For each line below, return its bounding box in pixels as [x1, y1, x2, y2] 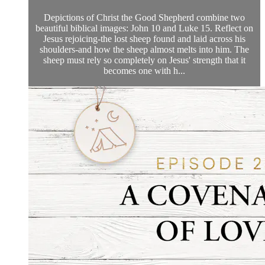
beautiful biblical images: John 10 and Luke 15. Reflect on [35, 22, 253, 33]
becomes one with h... [104, 65, 185, 76]
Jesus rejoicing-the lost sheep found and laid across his [43, 33, 245, 44]
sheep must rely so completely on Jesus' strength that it [43, 54, 245, 65]
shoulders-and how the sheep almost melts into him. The [40, 44, 249, 54]
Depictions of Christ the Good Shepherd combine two [44, 12, 245, 22]
